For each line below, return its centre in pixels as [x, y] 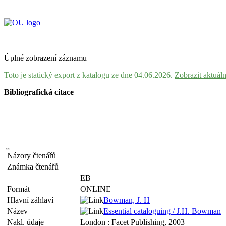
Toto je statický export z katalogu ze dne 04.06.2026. [89, 75]
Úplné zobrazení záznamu [45, 58]
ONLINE [96, 189]
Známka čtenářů [35, 167]
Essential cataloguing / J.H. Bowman [162, 211]
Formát [20, 189]
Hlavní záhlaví [32, 200]
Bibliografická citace [39, 92]
